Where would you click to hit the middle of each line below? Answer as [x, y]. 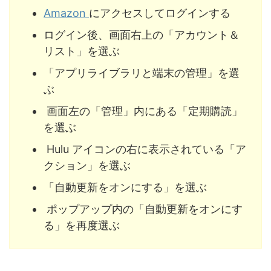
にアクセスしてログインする [160, 13]
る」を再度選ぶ [82, 225]
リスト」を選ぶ [82, 51]
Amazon [66, 13]
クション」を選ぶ [87, 165]
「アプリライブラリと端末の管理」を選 [142, 73]
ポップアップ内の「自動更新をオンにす [143, 209]
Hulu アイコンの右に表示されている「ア [145, 149]
